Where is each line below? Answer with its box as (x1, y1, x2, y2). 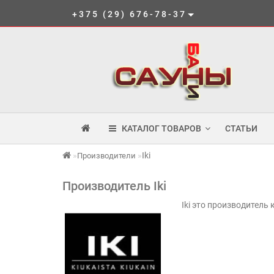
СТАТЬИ (225, 124, 257, 133)
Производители (77, 151, 136, 160)
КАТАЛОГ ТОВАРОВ (116, 124, 201, 133)
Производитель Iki (62, 179, 166, 193)
